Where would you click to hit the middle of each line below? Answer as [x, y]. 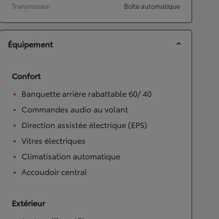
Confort [26, 75]
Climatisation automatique [71, 155]
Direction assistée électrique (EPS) [84, 124]
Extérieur [28, 202]
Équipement [30, 44]
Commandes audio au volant [75, 109]
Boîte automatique [152, 6]
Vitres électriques [54, 140]
